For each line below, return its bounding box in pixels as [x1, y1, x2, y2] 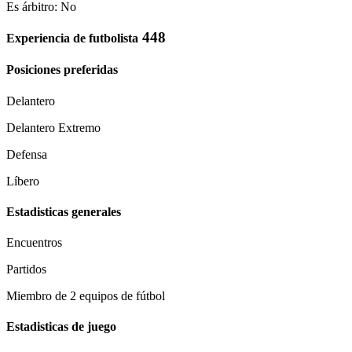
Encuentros [6, 236, 62, 250]
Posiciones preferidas [6, 63, 118, 77]
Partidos [6, 262, 46, 277]
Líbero [6, 174, 39, 188]
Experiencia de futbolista [6, 31, 138, 45]
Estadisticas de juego [6, 320, 116, 334]
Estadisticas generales [6, 204, 121, 218]
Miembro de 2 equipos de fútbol [6, 289, 165, 303]
